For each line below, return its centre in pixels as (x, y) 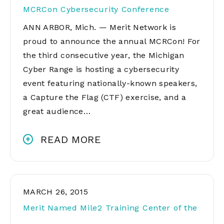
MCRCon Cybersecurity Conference (96, 9)
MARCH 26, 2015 (56, 192)
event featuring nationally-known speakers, (110, 83)
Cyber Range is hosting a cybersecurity (101, 69)
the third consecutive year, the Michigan (104, 55)
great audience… (57, 111)
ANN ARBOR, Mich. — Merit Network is (99, 27)
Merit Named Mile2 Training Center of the (110, 208)
